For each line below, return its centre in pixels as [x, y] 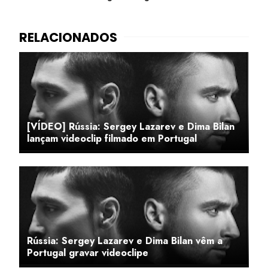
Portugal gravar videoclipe [88, 253]
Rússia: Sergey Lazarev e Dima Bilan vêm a [125, 241]
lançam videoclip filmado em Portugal [112, 138]
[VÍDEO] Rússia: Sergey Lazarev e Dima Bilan [131, 127]
